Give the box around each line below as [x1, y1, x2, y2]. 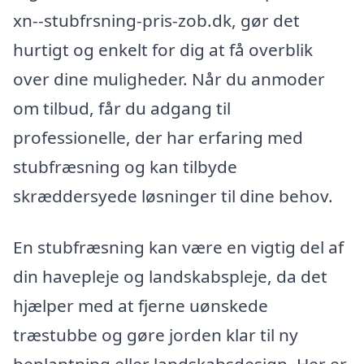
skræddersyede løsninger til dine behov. [13, 184, 333, 207]
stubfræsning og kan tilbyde [13, 154, 237, 178]
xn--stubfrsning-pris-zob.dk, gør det [13, 8, 300, 32]
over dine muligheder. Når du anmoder [13, 67, 325, 90]
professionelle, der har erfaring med [13, 125, 303, 149]
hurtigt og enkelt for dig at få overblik [13, 37, 313, 61]
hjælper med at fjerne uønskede [13, 294, 268, 318]
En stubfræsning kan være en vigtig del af [13, 236, 344, 259]
